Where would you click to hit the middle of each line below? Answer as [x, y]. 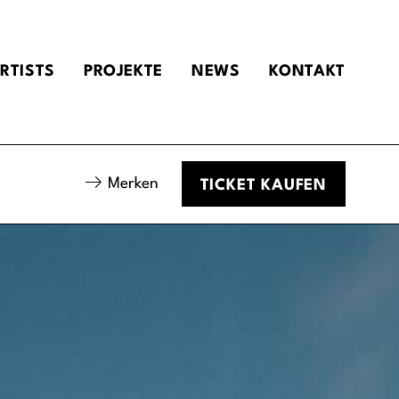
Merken [133, 183]
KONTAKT [307, 72]
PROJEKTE [123, 72]
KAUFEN [294, 186]
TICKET [231, 186]
